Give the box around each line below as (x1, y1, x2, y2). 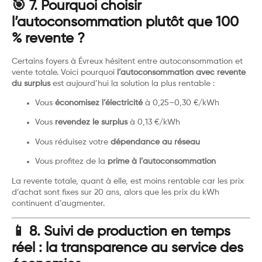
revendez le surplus (55, 118, 127, 127)
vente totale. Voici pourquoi (12, 68, 117, 77)
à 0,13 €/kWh (127, 118, 180, 127)
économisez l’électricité (55, 99, 143, 108)
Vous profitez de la (35, 157, 108, 166)
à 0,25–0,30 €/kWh (143, 99, 219, 108)
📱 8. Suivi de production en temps (12, 224, 230, 239)
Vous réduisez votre (35, 137, 111, 146)
